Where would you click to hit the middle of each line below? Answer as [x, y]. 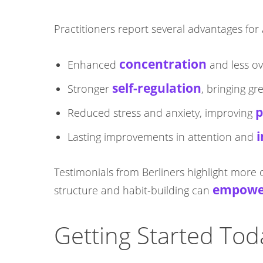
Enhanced [94, 65]
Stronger [90, 89]
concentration [163, 64]
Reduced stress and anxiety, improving [162, 113]
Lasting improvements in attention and [162, 137]
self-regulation [157, 88]
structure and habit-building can [133, 190]
